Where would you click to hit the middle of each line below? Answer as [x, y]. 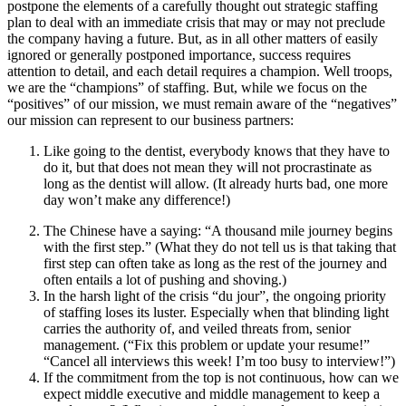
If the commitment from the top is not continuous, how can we [221, 378]
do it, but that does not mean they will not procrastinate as [208, 168]
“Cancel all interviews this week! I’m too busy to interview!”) [219, 362]
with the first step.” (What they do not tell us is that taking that [220, 247]
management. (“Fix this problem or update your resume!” [207, 345]
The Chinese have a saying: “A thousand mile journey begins [218, 231]
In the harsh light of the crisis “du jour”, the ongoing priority [215, 296]
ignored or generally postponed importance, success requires [179, 55]
